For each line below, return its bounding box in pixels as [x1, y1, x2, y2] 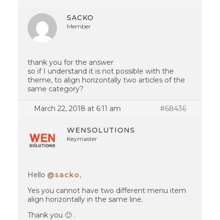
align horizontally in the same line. [27, 195, 143, 204]
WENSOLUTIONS [67, 126, 136, 135]
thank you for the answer [27, 58, 114, 67]
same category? [27, 84, 84, 93]
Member [67, 23, 91, 30]
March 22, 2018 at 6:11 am [34, 104, 121, 113]
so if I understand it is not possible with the [27, 67, 174, 76]
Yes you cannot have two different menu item [27, 186, 187, 195]
